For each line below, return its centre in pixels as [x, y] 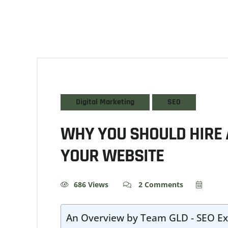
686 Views [91, 184]
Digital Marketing [105, 102]
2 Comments [160, 184]
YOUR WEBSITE [112, 156]
